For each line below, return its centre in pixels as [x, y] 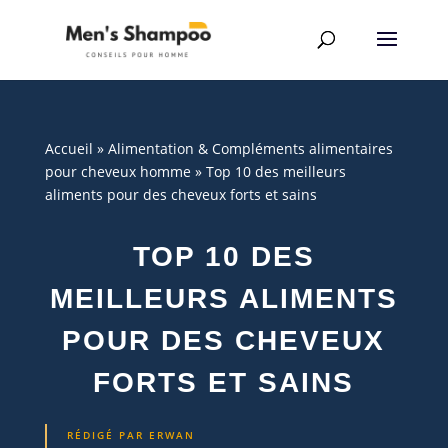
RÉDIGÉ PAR [107, 434]
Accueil [68, 148]
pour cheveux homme [117, 171]
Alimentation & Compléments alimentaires [250, 148]
